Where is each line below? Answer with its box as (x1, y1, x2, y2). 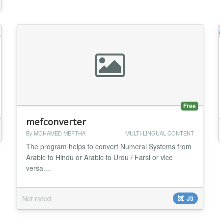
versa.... (26, 163, 52, 173)
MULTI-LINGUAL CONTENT (125, 129, 194, 137)
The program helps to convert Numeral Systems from (26, 141, 192, 151)
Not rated (22, 193, 52, 203)
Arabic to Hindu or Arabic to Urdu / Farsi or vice (26, 152, 173, 162)
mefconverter (26, 115, 86, 128)
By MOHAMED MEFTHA (26, 129, 86, 137)
